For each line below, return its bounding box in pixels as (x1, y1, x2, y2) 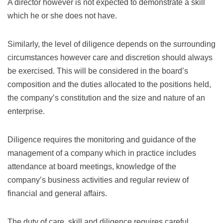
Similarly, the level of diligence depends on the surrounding (7, 39, 216, 48)
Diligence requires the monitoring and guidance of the (7, 135, 196, 144)
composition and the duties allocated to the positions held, (7, 80, 211, 89)
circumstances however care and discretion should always (7, 53, 213, 62)
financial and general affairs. (7, 189, 107, 198)
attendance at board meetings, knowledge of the (7, 162, 176, 171)
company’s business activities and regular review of (7, 175, 189, 184)
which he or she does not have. (7, 11, 117, 20)
